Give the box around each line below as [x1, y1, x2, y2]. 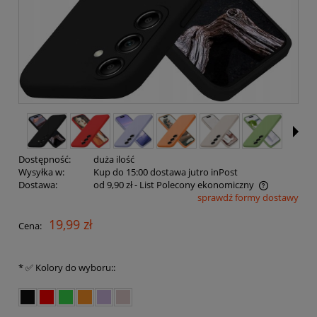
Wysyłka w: [18, 166, 64, 179]
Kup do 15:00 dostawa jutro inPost [93, 166, 238, 179]
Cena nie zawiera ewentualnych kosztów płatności [33, 192, 242, 206]
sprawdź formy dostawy [197, 191, 299, 204]
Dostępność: [18, 153, 71, 166]
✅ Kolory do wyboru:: [23, 261, 115, 275]
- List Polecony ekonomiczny [134, 178, 254, 192]
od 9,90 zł [93, 178, 132, 192]
